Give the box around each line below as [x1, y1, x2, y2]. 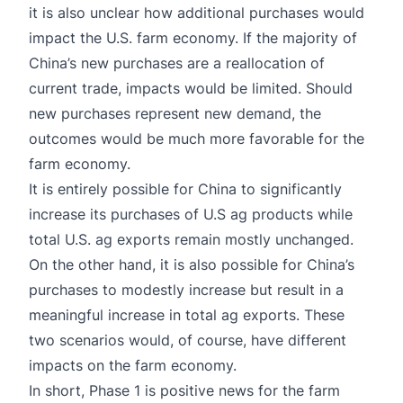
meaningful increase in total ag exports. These [29, 305, 345, 324]
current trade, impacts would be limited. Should [29, 78, 353, 97]
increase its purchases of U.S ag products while [29, 204, 353, 223]
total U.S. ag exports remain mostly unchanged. [29, 229, 354, 248]
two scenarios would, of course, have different [29, 330, 346, 349]
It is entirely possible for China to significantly [29, 179, 342, 198]
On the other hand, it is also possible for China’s [29, 255, 354, 273]
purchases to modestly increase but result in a [29, 280, 344, 299]
